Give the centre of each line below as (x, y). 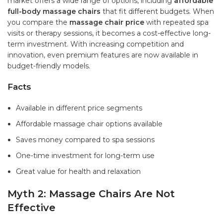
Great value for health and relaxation (78, 172)
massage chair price (107, 23)
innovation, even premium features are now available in (103, 55)
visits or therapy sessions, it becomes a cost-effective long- (109, 33)
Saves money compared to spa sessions (85, 140)
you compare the (38, 23)
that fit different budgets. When (157, 12)
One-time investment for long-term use (85, 156)
